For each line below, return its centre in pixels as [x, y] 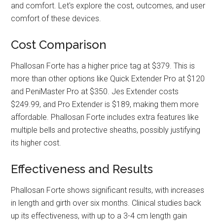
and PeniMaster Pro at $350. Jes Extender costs [95, 91]
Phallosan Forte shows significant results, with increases [108, 190]
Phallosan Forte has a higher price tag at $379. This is [103, 66]
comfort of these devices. [56, 18]
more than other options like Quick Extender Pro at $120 [108, 78]
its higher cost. [36, 143]
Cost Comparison [59, 44]
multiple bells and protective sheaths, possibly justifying [106, 130]
